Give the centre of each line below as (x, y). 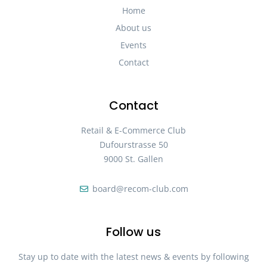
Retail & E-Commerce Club (133, 130)
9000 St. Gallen (133, 159)
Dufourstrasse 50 (133, 144)
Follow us (133, 232)
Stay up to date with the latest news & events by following (133, 256)
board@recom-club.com (140, 188)
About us (133, 27)
